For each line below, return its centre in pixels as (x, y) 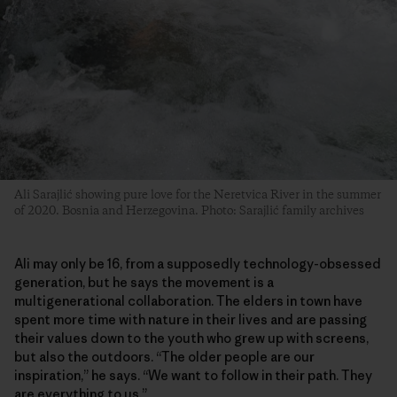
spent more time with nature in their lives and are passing (191, 320)
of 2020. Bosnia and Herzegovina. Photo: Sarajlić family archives (189, 211)
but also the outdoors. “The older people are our (164, 357)
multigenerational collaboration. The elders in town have (188, 301)
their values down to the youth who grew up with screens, (191, 339)
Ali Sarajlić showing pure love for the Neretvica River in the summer (198, 195)
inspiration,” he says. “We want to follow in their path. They (193, 376)
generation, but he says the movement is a (144, 283)
